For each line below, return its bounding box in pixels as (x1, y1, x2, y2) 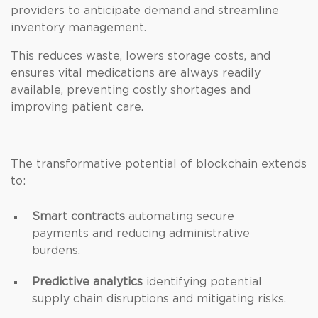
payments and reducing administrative (32, 228, 250, 239)
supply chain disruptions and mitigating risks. (32, 293, 286, 305)
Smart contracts (32, 211, 128, 222)
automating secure (128, 211, 234, 222)
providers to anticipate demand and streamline (11, 5, 279, 16)
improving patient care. (11, 102, 143, 113)
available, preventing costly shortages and (11, 84, 251, 96)
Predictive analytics (32, 276, 146, 287)
